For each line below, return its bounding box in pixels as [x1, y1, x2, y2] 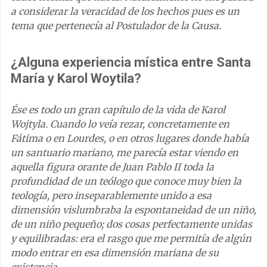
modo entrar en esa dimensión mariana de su [11, 246, 219, 259]
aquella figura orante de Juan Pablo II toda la [11, 160, 214, 173]
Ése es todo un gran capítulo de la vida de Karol [11, 103, 225, 116]
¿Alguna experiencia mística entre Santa [11, 54, 251, 70]
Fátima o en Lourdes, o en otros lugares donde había [11, 132, 249, 144]
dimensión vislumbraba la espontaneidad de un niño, [11, 203, 256, 216]
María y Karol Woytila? [11, 70, 141, 86]
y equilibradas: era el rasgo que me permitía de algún [11, 232, 252, 244]
